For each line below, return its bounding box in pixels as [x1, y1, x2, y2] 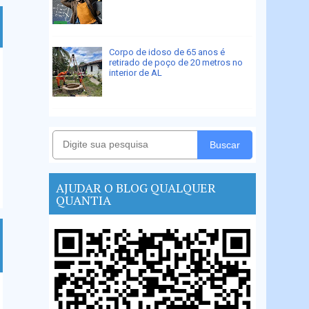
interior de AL [109, 67, 163, 78]
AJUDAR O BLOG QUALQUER [56, 179, 216, 196]
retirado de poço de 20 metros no [109, 57, 243, 68]
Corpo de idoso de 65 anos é [109, 46, 226, 57]
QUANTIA [56, 191, 111, 208]
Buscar [210, 139, 240, 150]
